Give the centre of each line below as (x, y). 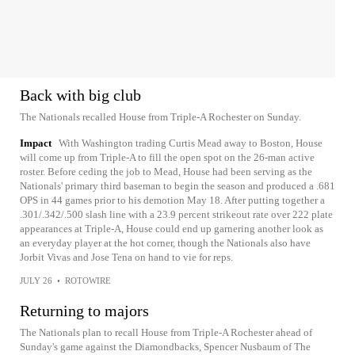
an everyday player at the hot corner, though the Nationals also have (165, 243)
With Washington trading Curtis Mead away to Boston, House (191, 143)
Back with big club (80, 95)
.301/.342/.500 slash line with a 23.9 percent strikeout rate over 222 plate (176, 214)
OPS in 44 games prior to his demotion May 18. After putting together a (172, 200)
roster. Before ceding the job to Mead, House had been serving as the (166, 172)
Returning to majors (84, 311)
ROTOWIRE (88, 281)
